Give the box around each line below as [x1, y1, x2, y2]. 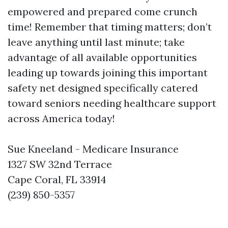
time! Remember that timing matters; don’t [8, 20, 212, 33]
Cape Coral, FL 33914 [8, 173, 106, 186]
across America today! [8, 112, 115, 125]
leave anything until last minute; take [8, 36, 185, 48]
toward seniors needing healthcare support [8, 97, 216, 109]
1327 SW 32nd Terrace [8, 158, 112, 170]
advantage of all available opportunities [8, 51, 197, 64]
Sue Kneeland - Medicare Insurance [8, 142, 179, 155]
